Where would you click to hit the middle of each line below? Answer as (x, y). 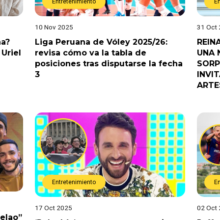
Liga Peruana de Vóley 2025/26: (101, 42)
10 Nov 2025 (54, 27)
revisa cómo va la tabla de (90, 53)
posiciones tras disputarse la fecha (109, 63)
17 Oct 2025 (53, 208)
